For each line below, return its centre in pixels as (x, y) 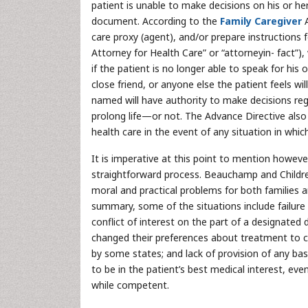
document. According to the (156, 21)
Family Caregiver (262, 21)
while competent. (130, 285)
